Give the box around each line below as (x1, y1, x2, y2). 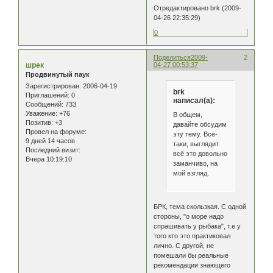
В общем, (172, 111, 202, 119)
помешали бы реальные (154, 251, 229, 259)
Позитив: (26, 119, 53, 127)
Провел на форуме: (26, 128, 87, 136)
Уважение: (26, 110, 57, 118)
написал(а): (172, 96, 215, 105)
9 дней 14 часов (26, 137, 75, 145)
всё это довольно (172, 150, 227, 158)
